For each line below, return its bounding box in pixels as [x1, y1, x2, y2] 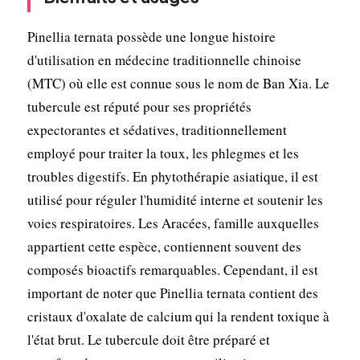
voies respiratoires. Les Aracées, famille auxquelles [27, 213, 319, 232]
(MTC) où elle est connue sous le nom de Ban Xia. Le [27, 73, 329, 92]
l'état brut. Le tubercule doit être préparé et [27, 329, 270, 349]
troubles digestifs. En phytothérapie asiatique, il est [27, 166, 318, 186]
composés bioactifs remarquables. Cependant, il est [27, 260, 318, 279]
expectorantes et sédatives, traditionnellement [27, 120, 287, 139]
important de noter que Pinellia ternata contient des [27, 283, 318, 302]
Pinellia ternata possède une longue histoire [27, 27, 276, 46]
